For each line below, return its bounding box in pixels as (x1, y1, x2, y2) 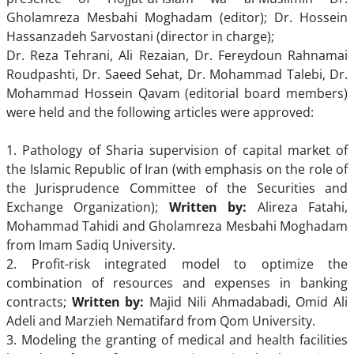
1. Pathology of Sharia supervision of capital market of (6, 141, 348, 159)
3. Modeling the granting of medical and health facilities (6, 331, 348, 348)
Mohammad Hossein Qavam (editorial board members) (6, 85, 348, 102)
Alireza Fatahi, (247, 198, 348, 216)
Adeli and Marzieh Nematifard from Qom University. (6, 312, 315, 330)
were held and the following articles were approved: (6, 104, 314, 121)
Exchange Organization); (6, 198, 169, 216)
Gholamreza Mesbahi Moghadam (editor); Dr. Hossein (6, 9, 348, 26)
